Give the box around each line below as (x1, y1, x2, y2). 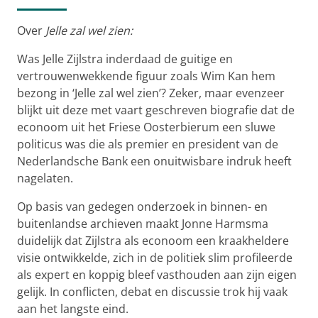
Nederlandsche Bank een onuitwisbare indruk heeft (17, 153, 292, 169)
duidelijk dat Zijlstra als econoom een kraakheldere (17, 232, 289, 248)
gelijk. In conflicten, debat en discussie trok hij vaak (17, 283, 287, 300)
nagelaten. (17, 170, 73, 186)
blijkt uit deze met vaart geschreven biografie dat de (17, 102, 295, 118)
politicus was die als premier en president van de (17, 136, 278, 152)
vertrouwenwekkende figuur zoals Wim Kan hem (17, 67, 275, 84)
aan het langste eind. (17, 300, 128, 317)
